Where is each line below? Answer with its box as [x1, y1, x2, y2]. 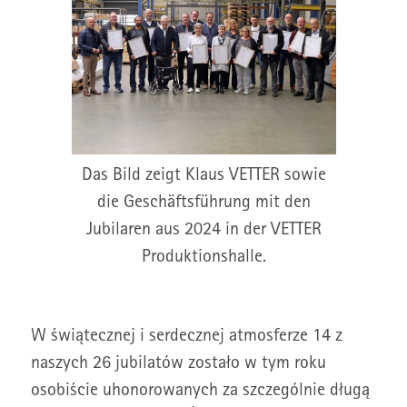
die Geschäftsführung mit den [96, 194, 311, 213]
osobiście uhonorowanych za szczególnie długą [30, 382, 370, 401]
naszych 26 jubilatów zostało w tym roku [30, 355, 326, 373]
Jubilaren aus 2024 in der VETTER [85, 222, 322, 240]
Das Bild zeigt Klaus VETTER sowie [81, 167, 326, 185]
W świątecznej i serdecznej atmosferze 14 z [30, 328, 342, 346]
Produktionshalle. [141, 249, 266, 267]
